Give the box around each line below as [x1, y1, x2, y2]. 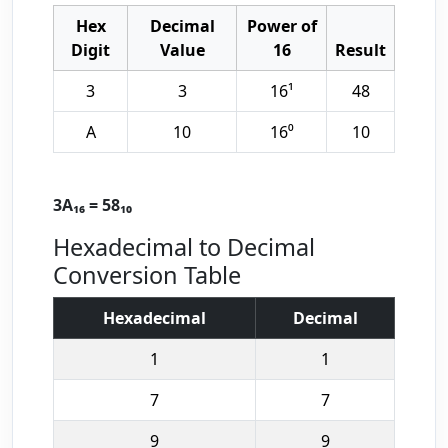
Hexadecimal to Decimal [53, 231, 315, 263]
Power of [246, 15, 317, 37]
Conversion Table [53, 259, 241, 291]
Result [335, 39, 386, 61]
